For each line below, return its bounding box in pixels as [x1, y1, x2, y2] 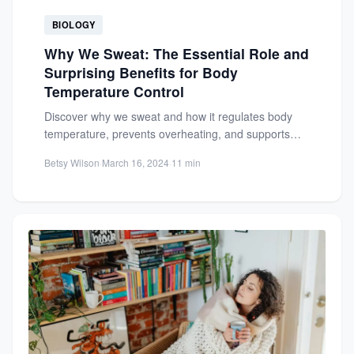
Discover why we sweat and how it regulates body [44, 108, 292, 125]
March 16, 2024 [102, 156, 169, 170]
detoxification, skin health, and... [44, 143, 205, 160]
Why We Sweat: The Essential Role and [44, 43, 309, 64]
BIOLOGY [51, 18, 96, 32]
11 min [171, 156, 201, 170]
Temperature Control [44, 81, 184, 102]
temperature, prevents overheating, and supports [44, 126, 290, 142]
